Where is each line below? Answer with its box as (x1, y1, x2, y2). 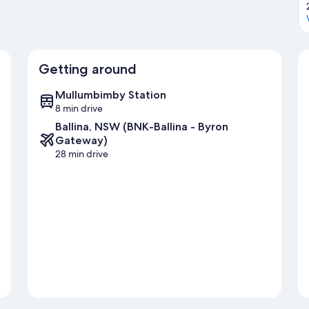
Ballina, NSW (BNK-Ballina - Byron (55, 120, 228, 134)
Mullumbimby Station (55, 88, 166, 102)
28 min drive (55, 148, 108, 161)
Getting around (39, 61, 137, 78)
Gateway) (55, 134, 108, 148)
